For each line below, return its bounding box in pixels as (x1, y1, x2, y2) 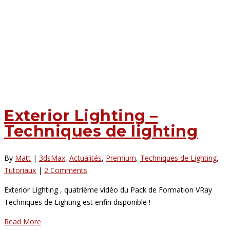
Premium (106, 152, 136, 163)
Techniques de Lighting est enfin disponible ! (4, 197, 150, 207)
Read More (4, 216, 41, 226)
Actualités (69, 152, 102, 163)
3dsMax (39, 152, 65, 163)
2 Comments (44, 165, 87, 175)
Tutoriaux (4, 165, 36, 175)
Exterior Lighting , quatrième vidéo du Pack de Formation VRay (4, 184, 212, 195)
